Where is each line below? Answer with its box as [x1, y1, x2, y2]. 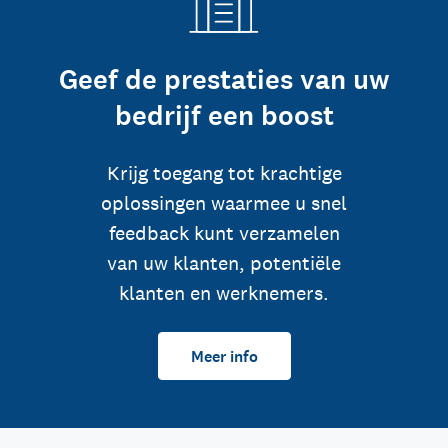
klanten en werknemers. [119, 280, 329, 306]
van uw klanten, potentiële [107, 250, 341, 276]
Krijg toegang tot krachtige [106, 160, 342, 186]
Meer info [190, 345, 258, 367]
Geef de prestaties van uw [58, 61, 390, 99]
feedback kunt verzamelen [108, 220, 340, 246]
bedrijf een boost [114, 97, 334, 135]
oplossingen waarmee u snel [101, 190, 347, 216]
